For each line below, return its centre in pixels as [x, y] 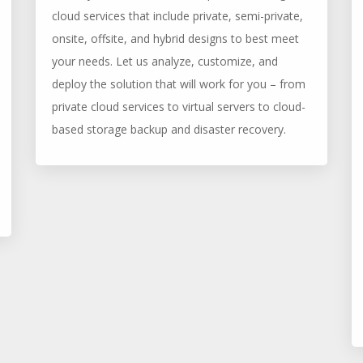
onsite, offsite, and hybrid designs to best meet [175, 38]
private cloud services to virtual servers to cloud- [179, 107]
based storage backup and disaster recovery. [169, 129]
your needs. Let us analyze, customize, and [165, 61]
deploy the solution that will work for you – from [179, 84]
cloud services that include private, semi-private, [177, 16]
